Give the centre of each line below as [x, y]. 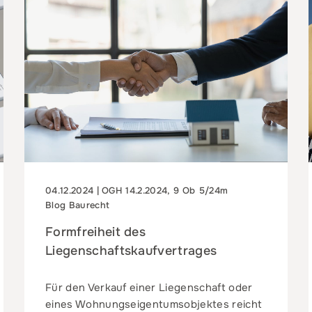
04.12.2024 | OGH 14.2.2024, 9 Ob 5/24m [136, 190]
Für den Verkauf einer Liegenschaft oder [149, 287]
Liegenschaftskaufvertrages [131, 250]
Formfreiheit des [95, 232]
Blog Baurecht [77, 205]
